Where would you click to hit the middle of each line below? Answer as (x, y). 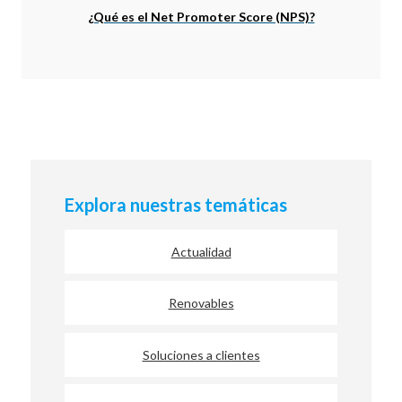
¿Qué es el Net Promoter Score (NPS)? (201, 16)
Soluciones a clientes (201, 354)
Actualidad (201, 251)
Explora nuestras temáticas (176, 204)
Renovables (201, 303)
